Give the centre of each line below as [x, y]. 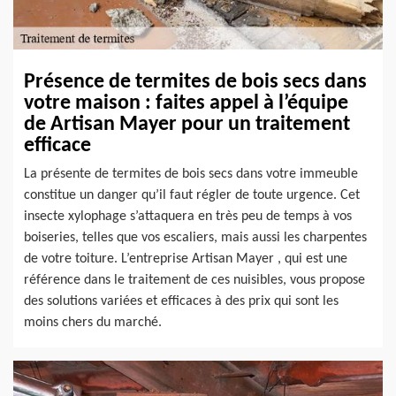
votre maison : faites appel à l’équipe [186, 104]
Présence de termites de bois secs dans [195, 83]
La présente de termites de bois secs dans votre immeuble [191, 175]
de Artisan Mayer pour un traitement [187, 125]
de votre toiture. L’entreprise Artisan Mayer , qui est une [186, 259]
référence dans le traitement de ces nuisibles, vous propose [194, 281]
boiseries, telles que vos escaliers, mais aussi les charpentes [195, 238]
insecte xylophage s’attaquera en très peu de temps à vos [188, 217]
